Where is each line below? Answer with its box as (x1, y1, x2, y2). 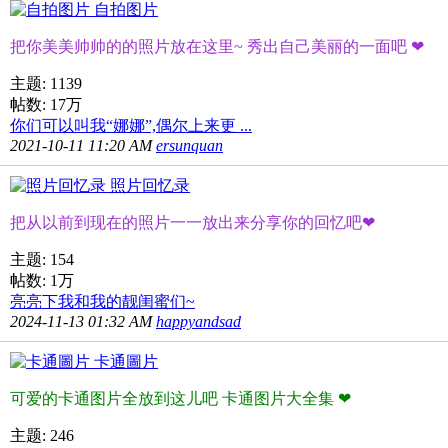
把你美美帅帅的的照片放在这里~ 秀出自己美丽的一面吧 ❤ (10, 37, 424, 55)
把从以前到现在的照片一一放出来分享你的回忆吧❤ (10, 213, 375, 231)
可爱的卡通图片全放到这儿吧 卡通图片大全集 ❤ (10, 389, 351, 407)
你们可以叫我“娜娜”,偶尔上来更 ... (10, 116, 252, 134)
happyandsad (156, 312, 241, 330)
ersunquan (156, 136, 223, 154)
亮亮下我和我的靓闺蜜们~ (10, 292, 195, 310)
